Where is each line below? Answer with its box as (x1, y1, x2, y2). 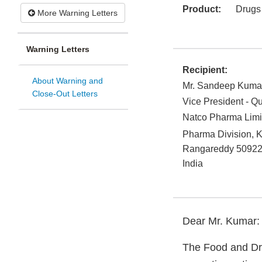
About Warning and (32, 76, 103, 86)
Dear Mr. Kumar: (182, 215, 260, 227)
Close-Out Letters (32, 89, 98, 99)
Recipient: (182, 65, 227, 75)
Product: (182, 4, 221, 15)
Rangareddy (182, 144, 234, 154)
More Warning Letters (35, 8, 118, 18)
